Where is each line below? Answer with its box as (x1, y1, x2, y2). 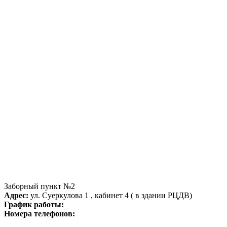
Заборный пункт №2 (4, 181, 75, 191)
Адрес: (4, 191, 28, 200)
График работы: (4, 200, 64, 209)
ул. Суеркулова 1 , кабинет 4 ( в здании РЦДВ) (28, 191, 192, 200)
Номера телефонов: (4, 209, 75, 218)
